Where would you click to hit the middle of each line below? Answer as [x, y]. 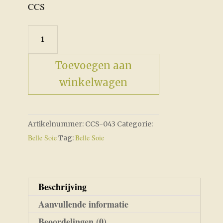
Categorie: [135, 124]
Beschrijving [62, 186]
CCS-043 [100, 124]
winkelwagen [94, 82]
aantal [41, 85]
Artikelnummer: [56, 124]
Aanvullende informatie [83, 204]
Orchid [42, 31]
